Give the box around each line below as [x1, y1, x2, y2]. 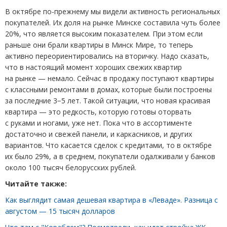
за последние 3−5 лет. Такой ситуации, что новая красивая [5, 95, 210, 105]
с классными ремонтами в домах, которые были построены [5, 84, 212, 94]
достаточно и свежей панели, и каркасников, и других [5, 129, 192, 139]
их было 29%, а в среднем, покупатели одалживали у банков [5, 151, 215, 161]
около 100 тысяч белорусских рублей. [5, 162, 136, 172]
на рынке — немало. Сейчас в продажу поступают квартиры [5, 73, 214, 83]
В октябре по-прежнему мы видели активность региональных [5, 6, 220, 16]
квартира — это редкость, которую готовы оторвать [5, 106, 192, 117]
